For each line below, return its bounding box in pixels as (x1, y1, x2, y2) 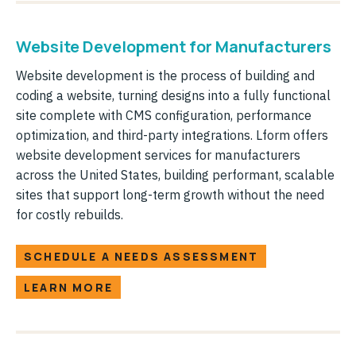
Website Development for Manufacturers (16, 35, 331, 57)
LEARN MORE (24, 279, 113, 295)
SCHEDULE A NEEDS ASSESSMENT (24, 248, 259, 264)
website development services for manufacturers (16, 146, 300, 163)
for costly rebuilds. (16, 206, 123, 222)
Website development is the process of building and (16, 67, 315, 83)
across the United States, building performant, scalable (16, 166, 335, 183)
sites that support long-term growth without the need (16, 186, 324, 203)
